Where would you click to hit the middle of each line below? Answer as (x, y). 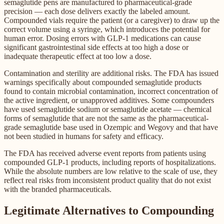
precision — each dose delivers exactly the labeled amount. (97, 11)
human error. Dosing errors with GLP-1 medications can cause (102, 38)
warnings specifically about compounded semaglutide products (103, 82)
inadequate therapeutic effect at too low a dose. (78, 56)
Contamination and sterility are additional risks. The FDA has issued (111, 73)
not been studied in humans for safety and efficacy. (84, 136)
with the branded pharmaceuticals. (58, 189)
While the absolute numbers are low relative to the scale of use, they (111, 171)
